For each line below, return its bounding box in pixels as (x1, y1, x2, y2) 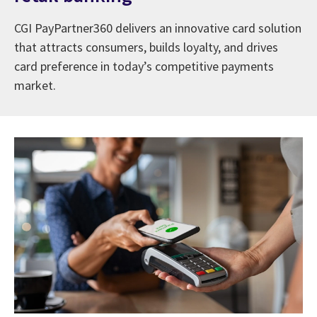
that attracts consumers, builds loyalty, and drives (14, 38, 278, 55)
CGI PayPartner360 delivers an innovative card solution (14, 19, 301, 36)
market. (14, 76, 56, 93)
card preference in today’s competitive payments (14, 57, 274, 74)
